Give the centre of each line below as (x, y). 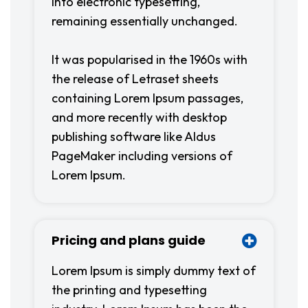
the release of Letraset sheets (135, 79)
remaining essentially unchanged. (145, 21)
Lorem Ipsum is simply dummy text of (154, 271)
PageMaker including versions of (142, 156)
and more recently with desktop (139, 117)
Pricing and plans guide (129, 240)
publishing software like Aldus (134, 136)
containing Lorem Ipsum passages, (147, 98)
